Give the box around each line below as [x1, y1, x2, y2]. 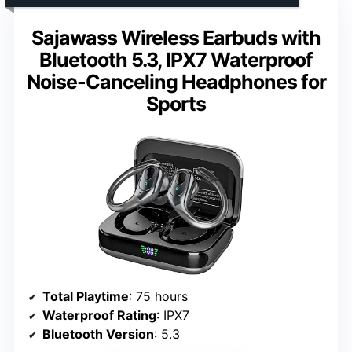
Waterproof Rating [42, 306, 156, 323]
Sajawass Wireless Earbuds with [31, 25, 321, 49]
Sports [146, 91, 206, 115]
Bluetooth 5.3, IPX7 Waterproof [39, 47, 313, 71]
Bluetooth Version [42, 325, 154, 342]
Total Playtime [42, 288, 129, 304]
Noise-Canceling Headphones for [26, 69, 326, 93]
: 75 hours [129, 288, 188, 304]
